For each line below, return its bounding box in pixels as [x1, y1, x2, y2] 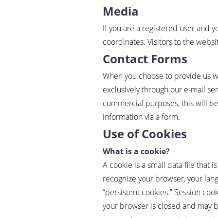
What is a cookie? [103, 145, 170, 157]
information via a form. [103, 111, 181, 123]
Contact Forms [103, 51, 188, 67]
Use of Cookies [103, 126, 187, 142]
